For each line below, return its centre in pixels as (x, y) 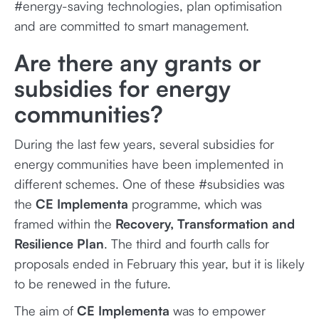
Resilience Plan (59, 244)
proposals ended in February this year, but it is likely (159, 263)
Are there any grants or (138, 63)
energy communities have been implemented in (149, 164)
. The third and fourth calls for (187, 244)
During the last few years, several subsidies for (144, 144)
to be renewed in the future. (93, 283)
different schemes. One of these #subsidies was (150, 184)
